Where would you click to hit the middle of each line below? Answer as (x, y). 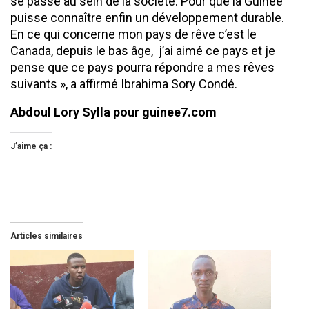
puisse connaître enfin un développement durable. (147, 17)
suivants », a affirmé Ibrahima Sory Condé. (124, 83)
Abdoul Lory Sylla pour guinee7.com (113, 112)
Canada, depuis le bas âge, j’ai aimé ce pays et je (143, 50)
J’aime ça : (31, 146)
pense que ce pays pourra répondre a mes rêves (142, 67)
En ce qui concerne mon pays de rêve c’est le (133, 34)
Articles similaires (47, 236)
